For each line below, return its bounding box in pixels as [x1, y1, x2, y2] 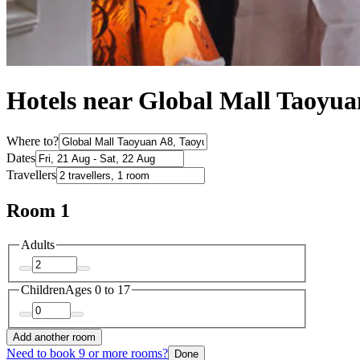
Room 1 [6, 199, 70, 221]
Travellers [6, 167, 56, 182]
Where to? [6, 133, 59, 148]
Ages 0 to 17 [65, 283, 130, 297]
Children [21, 283, 65, 297]
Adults [21, 237, 55, 252]
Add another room [13, 330, 96, 343]
